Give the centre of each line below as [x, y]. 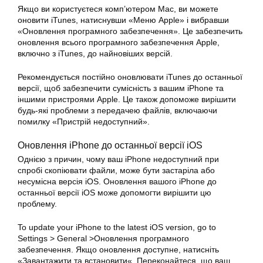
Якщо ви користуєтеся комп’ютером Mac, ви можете [118, 9]
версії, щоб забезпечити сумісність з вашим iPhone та [121, 88]
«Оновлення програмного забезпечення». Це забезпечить [130, 31]
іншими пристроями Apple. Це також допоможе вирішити [127, 100]
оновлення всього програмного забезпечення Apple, [119, 43]
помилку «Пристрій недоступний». [84, 122]
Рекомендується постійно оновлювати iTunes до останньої [130, 77]
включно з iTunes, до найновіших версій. [95, 54]
